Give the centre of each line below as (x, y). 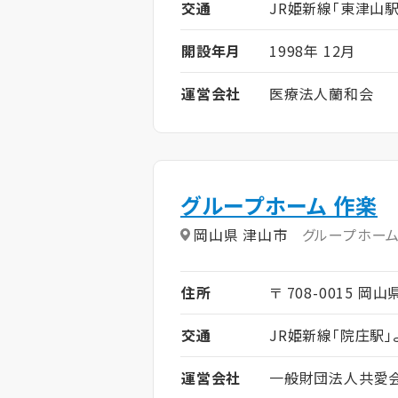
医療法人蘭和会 (322, 93)
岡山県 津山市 (241, 234)
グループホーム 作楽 (279, 204)
